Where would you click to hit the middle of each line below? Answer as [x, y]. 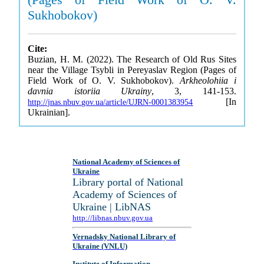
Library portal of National [128, 182]
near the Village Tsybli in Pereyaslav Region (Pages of [132, 70]
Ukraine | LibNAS [112, 207]
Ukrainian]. [49, 112]
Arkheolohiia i [208, 80]
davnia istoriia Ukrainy [90, 91]
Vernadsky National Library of [124, 237]
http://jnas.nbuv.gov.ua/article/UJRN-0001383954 [110, 102]
